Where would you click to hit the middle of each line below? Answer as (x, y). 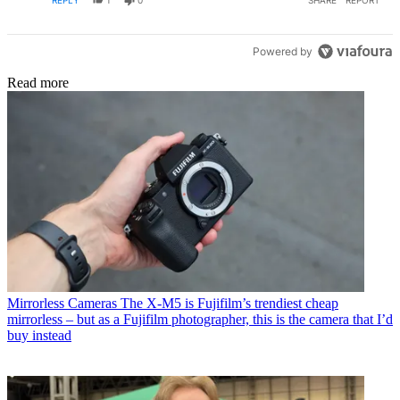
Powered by (283, 52)
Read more (38, 82)
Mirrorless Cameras (62, 303)
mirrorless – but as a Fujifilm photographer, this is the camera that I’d (200, 319)
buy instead (39, 335)
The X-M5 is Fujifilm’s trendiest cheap (229, 303)
